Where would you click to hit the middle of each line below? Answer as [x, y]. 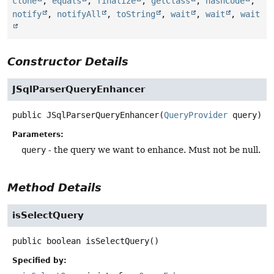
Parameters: [38, 135]
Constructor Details [68, 61]
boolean [64, 241]
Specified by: [39, 261]
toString [136, 14]
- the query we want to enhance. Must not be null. [153, 150]
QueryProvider [196, 115]
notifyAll [79, 14]
